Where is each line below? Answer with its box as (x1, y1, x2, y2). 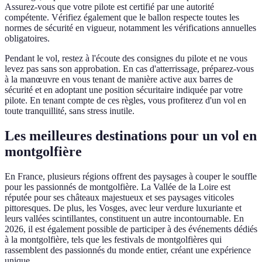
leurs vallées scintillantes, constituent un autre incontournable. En (5, 213, 244, 224)
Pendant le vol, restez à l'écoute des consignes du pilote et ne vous (5, 53, 247, 64)
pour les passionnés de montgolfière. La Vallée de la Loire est (5, 182, 230, 192)
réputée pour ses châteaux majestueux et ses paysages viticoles (5, 192, 234, 203)
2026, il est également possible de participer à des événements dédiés (5, 224, 257, 235)
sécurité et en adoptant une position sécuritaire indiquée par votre (5, 85, 243, 95)
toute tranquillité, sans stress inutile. (5, 106, 135, 116)
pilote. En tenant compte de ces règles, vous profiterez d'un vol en (5, 95, 246, 106)
